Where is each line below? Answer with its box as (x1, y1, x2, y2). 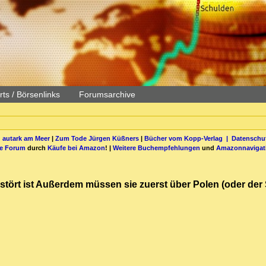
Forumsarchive (79, 90, 135, 99)
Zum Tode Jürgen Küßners (55, 134, 139, 142)
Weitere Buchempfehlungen (113, 144, 200, 151)
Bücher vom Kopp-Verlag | (144, 134, 232, 142)
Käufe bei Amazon (47, 144, 105, 151)
